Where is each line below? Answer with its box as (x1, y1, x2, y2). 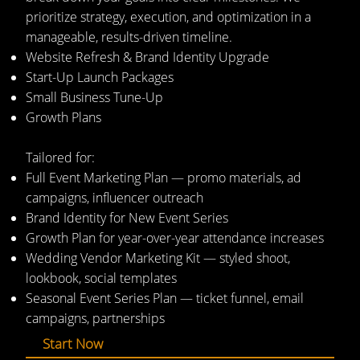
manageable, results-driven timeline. (25, 27, 232, 46)
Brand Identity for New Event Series (25, 208, 228, 227)
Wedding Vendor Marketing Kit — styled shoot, (25, 248, 290, 267)
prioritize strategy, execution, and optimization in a (25, 7, 311, 26)
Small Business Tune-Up (25, 88, 163, 106)
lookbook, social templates (25, 268, 177, 287)
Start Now (43, 334, 104, 354)
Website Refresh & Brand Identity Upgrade (25, 47, 269, 66)
